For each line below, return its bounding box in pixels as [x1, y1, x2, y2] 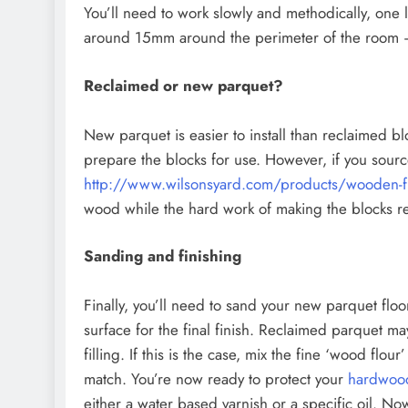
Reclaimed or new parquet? [84, 74, 283, 97]
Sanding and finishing [84, 245, 241, 268]
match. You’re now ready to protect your [84, 368, 348, 391]
